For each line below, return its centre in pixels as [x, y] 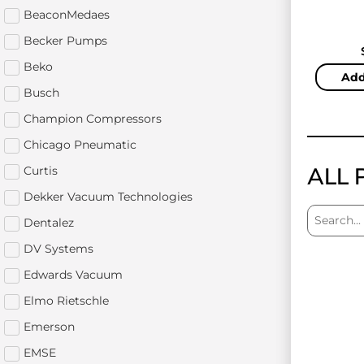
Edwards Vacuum [73, 274]
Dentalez [49, 222]
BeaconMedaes [67, 14]
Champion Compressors [93, 118]
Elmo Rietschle [66, 300]
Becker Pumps [65, 40]
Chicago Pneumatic [80, 144]
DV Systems [58, 248]
